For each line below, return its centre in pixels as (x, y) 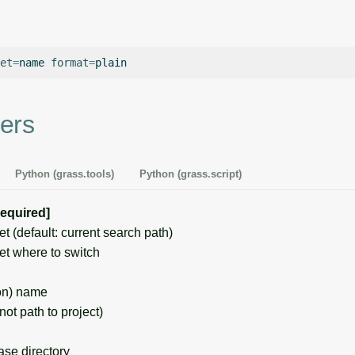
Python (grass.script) (191, 174)
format (70, 62)
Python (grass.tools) (65, 174)
